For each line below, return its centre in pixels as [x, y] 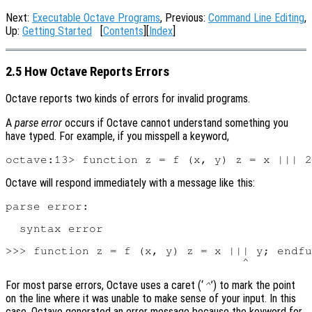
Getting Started [57, 31]
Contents [123, 31]
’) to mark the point [253, 286]
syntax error [54, 229]
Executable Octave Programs [96, 18]
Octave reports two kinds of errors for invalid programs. [128, 99]
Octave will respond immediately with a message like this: [130, 183]
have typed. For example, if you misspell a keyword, [117, 136]
